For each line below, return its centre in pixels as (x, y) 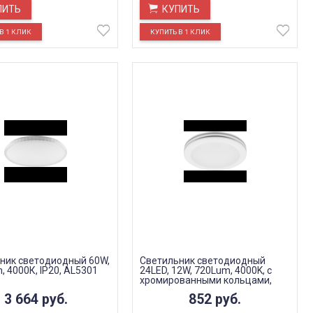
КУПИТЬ (181, 9)
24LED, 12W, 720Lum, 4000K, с (206, 270)
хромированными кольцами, (206, 280)
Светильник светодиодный (203, 261)
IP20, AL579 (166, 290)
